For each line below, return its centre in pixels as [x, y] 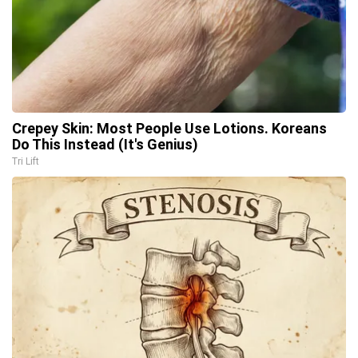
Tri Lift [26, 161]
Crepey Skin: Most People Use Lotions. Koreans [169, 128]
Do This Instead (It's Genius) [105, 144]
